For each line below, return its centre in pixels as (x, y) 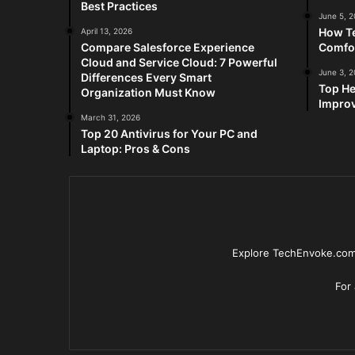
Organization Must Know (148, 93)
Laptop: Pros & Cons (136, 149)
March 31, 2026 (111, 118)
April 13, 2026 (107, 31)
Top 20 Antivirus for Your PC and (169, 134)
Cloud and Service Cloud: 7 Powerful (179, 63)
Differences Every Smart (146, 78)
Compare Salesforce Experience (168, 48)
